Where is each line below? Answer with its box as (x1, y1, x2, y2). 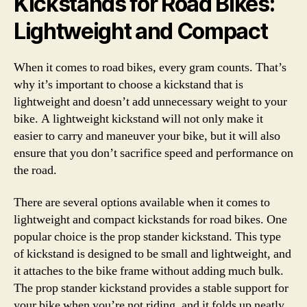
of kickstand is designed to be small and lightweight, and (14, 246, 291, 262)
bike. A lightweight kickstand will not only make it (14, 110, 263, 127)
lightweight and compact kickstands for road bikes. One (14, 212, 287, 228)
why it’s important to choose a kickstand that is (14, 76, 243, 93)
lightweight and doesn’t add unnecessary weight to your (14, 93, 287, 110)
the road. (14, 162, 57, 178)
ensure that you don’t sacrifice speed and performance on (14, 145, 293, 161)
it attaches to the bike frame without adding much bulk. (14, 263, 284, 279)
